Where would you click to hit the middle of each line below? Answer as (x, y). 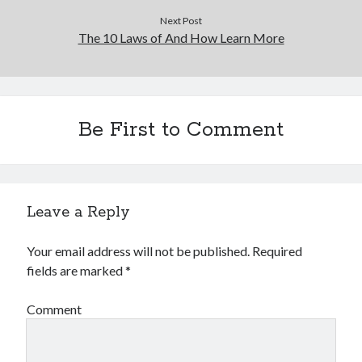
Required (278, 251)
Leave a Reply (79, 213)
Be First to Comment (181, 130)
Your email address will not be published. (139, 251)
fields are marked (76, 270)
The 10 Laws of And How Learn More (181, 38)
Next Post (181, 21)
